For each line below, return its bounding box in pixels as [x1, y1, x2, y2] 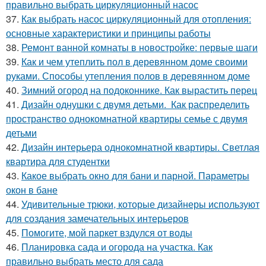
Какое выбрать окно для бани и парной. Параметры [21, 168, 249, 182]
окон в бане [6, 182, 58, 197]
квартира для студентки [6, 154, 110, 168]
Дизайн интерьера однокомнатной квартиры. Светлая [21, 140, 259, 154]
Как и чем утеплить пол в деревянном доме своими [21, 54, 248, 68]
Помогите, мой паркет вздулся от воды [21, 225, 192, 239]
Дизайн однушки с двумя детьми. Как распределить [21, 97, 249, 111]
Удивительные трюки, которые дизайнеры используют [21, 197, 259, 211]
